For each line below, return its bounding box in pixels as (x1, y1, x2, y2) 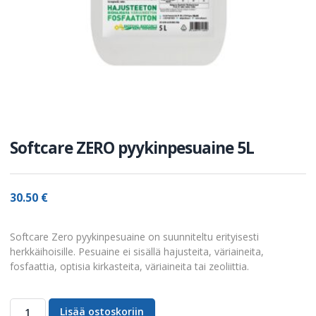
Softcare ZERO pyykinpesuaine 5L (10, 137, 254, 159)
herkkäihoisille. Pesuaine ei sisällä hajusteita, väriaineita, (10, 245, 264, 259)
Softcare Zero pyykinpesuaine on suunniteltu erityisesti (10, 230, 259, 244)
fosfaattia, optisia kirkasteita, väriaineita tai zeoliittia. (10, 260, 249, 274)
